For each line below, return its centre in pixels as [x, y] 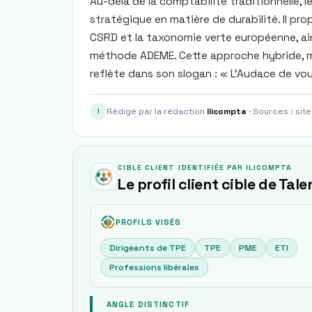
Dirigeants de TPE [148, 248]
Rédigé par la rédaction [157, 111]
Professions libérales [154, 267]
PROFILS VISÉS [149, 222]
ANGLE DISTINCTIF [148, 304]
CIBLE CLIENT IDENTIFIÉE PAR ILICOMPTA [205, 167]
